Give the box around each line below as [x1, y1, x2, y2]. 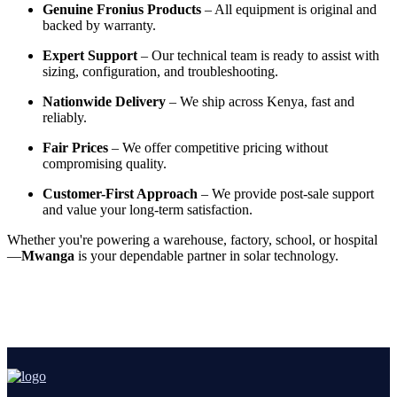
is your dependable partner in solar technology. [74, 248, 339, 264]
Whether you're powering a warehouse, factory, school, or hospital [7, 232, 378, 248]
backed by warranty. [43, 18, 156, 34]
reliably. [43, 110, 87, 126]
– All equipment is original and [201, 2, 377, 18]
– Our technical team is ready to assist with [137, 48, 379, 64]
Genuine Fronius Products [43, 2, 201, 18]
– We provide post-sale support [198, 186, 374, 202]
